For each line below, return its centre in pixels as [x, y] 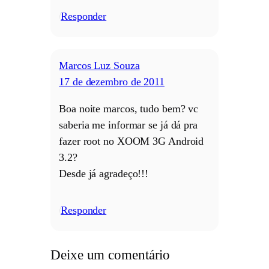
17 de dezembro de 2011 [112, 82]
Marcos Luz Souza [99, 66]
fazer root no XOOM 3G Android [131, 141]
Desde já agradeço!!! [104, 174]
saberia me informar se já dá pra [128, 125]
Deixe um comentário [110, 254]
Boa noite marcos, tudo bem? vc [129, 109]
